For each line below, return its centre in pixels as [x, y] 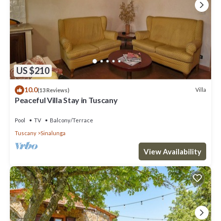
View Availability [172, 151]
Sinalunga [53, 133]
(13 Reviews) [54, 90]
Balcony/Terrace [72, 120]
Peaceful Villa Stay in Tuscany [66, 100]
